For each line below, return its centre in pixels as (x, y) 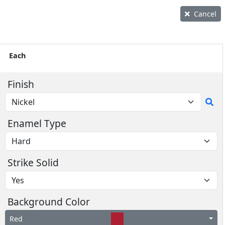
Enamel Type (37, 123)
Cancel (205, 14)
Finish (21, 84)
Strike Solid (33, 162)
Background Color (48, 202)
